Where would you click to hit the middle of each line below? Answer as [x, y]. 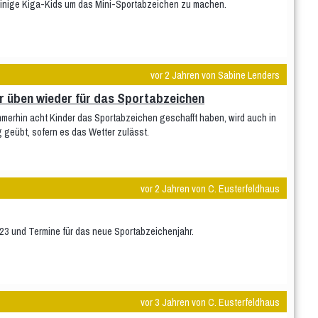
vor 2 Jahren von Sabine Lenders [215, 75]
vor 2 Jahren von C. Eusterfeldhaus [210, 188]
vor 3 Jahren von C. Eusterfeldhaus [210, 302]
